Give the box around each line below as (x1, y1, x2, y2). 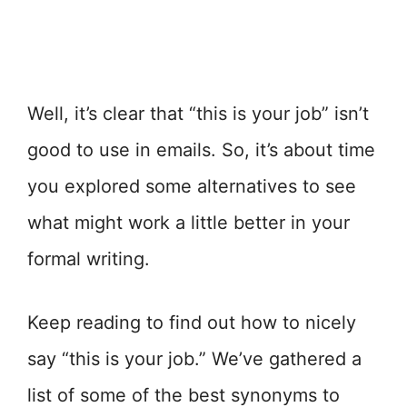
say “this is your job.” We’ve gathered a (27, 348, 362, 370)
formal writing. (27, 248, 150, 270)
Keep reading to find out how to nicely (27, 312, 356, 333)
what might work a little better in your (27, 212, 350, 233)
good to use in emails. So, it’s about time (27, 139, 375, 161)
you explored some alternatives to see (27, 175, 356, 197)
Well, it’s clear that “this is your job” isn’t (27, 103, 369, 124)
